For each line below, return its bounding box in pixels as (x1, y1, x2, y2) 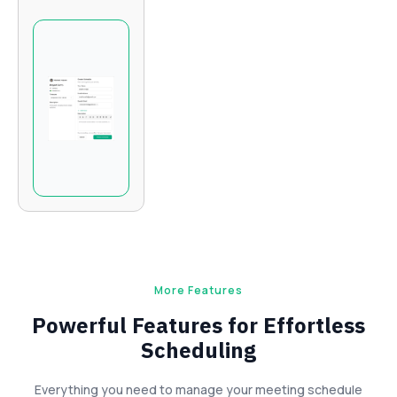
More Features (154, 283, 243, 299)
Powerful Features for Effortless (32, 311, 365, 340)
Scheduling (141, 336, 256, 365)
